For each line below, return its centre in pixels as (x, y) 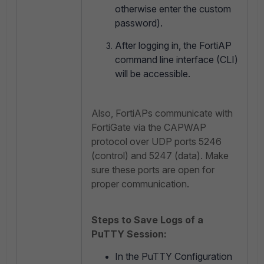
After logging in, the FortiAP (173, 46)
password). (139, 23)
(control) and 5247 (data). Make (160, 156)
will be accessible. (153, 74)
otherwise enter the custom (173, 9)
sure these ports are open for (153, 170)
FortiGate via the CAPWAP (149, 128)
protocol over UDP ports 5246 (156, 142)
